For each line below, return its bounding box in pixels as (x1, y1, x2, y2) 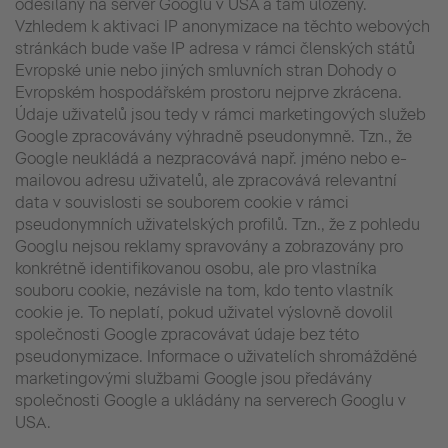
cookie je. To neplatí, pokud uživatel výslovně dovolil (15, 302, 393, 322)
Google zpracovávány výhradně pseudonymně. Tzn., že (15, 126, 412, 146)
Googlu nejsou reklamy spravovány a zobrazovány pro (15, 236, 403, 256)
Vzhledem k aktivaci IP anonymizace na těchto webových (15, 16, 430, 36)
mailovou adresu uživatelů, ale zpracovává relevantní (15, 170, 397, 190)
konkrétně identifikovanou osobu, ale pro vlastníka (15, 258, 377, 278)
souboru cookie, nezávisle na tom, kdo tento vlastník (15, 280, 393, 300)
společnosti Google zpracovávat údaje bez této (15, 324, 359, 344)
